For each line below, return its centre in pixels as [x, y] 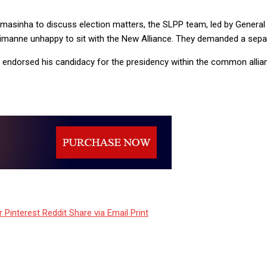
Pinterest [22, 213]
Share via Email [99, 213]
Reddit [55, 213]
